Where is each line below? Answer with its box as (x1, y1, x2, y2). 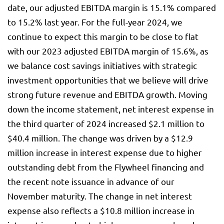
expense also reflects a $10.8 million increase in (7, 205, 194, 216)
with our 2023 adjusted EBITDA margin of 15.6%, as (7, 45, 208, 56)
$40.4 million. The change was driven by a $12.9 (7, 132, 193, 143)
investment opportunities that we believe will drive (7, 74, 208, 85)
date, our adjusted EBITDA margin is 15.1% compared (7, 2, 216, 13)
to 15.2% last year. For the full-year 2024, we (7, 16, 182, 27)
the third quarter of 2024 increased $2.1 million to (7, 118, 204, 129)
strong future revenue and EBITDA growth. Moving (7, 89, 207, 100)
